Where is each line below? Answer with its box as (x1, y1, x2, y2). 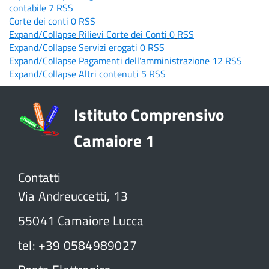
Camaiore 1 (74, 127, 155, 153)
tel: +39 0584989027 (18, 235, 137, 255)
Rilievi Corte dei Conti (79, 26, 167, 41)
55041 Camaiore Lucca (18, 210, 144, 230)
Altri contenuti (79, 66, 139, 81)
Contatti (18, 167, 61, 187)
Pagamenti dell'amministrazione (79, 53, 210, 68)
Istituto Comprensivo (74, 101, 225, 127)
